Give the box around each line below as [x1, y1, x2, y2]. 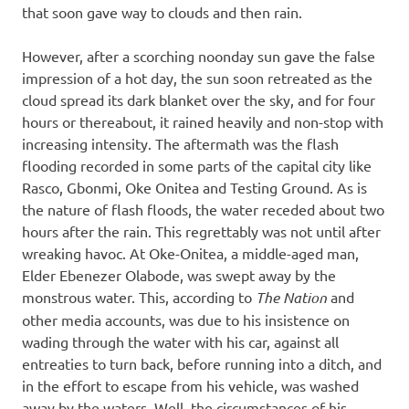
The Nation [256, 288, 327, 307]
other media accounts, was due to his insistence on [22, 310, 350, 329]
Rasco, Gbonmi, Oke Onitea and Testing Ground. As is [22, 178, 367, 196]
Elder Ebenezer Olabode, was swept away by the [22, 266, 336, 284]
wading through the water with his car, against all [22, 332, 339, 351]
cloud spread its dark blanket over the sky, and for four [22, 90, 375, 109]
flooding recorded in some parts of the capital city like [22, 156, 372, 174]
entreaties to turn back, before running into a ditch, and [22, 354, 382, 372]
